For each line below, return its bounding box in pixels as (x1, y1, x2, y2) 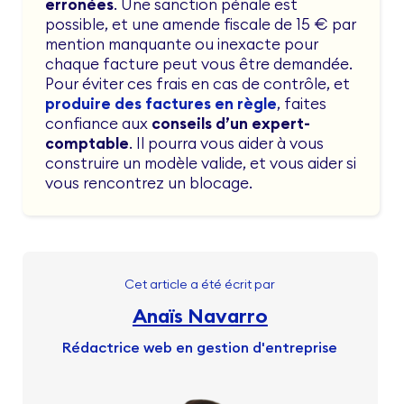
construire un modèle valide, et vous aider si (45, 153, 356, 174)
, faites (277, 94, 326, 115)
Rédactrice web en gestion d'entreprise (62, 338, 338, 357)
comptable (45, 133, 129, 154)
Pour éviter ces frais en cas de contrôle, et (45, 74, 350, 95)
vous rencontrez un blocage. (45, 173, 252, 194)
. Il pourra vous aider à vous (129, 133, 324, 154)
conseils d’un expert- (151, 114, 310, 134)
